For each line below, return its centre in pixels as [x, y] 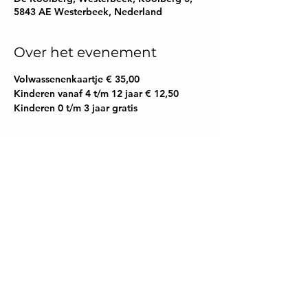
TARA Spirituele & [110, 287]
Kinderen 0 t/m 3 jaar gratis [76, 108]
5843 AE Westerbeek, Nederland [88, 12]
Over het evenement [85, 52]
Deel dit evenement [82, 185]
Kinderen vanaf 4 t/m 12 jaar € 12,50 [96, 93]
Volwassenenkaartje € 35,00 [77, 79]
